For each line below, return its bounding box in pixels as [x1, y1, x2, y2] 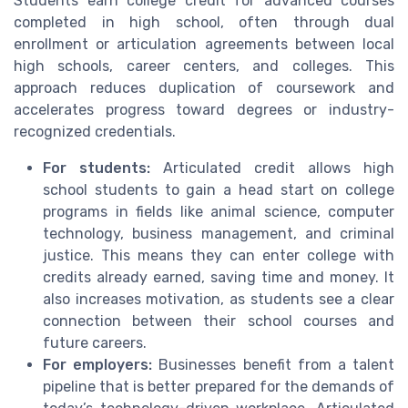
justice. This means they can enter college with [43, 246, 394, 264]
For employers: [43, 355, 153, 373]
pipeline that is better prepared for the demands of [43, 377, 394, 395]
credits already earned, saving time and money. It [43, 268, 394, 286]
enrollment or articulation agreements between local [14, 35, 394, 53]
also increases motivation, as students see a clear [43, 290, 394, 308]
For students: [43, 158, 150, 177]
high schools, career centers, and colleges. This [14, 56, 394, 75]
